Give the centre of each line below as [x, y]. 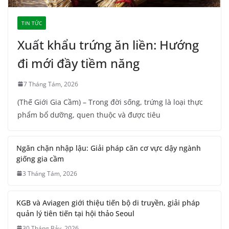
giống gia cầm [40, 158]
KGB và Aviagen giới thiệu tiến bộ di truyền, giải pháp [108, 202]
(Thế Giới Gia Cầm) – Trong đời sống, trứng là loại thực [110, 102]
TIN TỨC [32, 23]
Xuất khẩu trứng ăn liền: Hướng [108, 44]
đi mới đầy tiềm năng [78, 63]
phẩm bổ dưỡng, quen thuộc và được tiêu [89, 114]
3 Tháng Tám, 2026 [50, 173]
